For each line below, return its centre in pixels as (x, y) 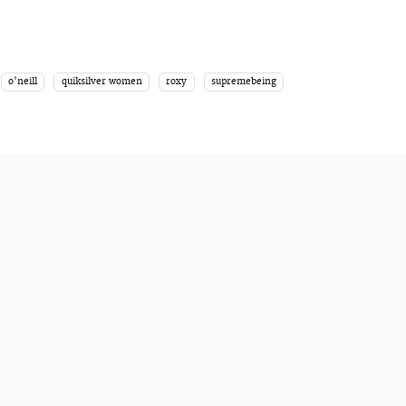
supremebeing (244, 81)
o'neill (22, 81)
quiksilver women (101, 81)
